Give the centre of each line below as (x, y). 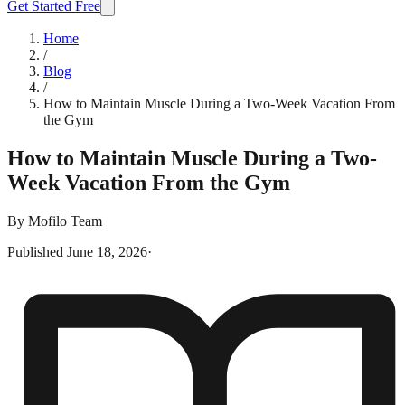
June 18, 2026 (107, 252)
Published (37, 252)
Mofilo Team (65, 221)
